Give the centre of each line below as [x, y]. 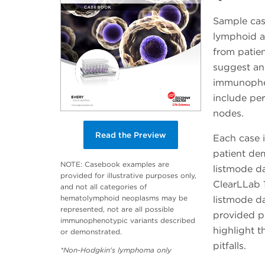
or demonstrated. [91, 232]
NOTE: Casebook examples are [115, 164]
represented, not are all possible [117, 209]
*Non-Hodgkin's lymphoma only [116, 250]
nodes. [228, 114]
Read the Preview [130, 135]
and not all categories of [104, 187]
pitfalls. [229, 246]
